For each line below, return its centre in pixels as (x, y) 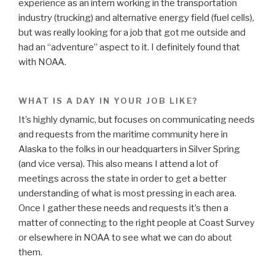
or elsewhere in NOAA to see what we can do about (125, 237)
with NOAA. (42, 62)
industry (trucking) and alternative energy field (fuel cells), (136, 17)
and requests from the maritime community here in (123, 134)
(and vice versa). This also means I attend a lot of (118, 164)
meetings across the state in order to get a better (122, 178)
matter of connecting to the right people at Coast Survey (137, 223)
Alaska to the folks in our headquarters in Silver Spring (129, 149)
